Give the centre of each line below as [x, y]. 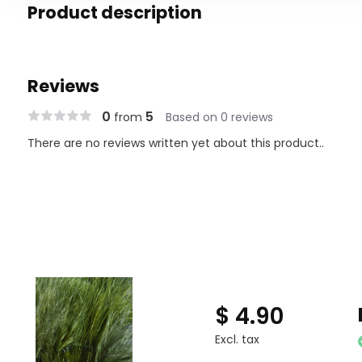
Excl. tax [237, 339]
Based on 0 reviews [219, 117]
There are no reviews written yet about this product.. [175, 143]
